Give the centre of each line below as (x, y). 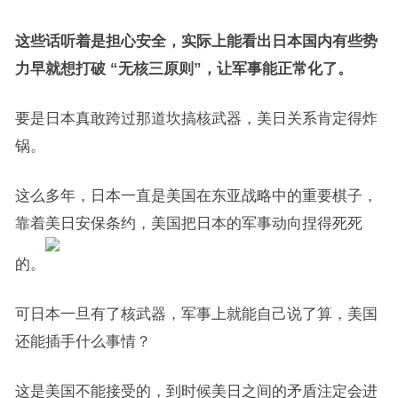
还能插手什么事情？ (83, 341)
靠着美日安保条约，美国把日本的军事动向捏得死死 (188, 223)
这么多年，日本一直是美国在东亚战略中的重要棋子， (196, 195)
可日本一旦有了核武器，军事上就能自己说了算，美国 (196, 314)
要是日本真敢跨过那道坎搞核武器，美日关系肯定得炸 (196, 118)
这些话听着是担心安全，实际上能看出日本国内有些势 (196, 41)
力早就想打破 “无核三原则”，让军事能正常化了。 (183, 68)
